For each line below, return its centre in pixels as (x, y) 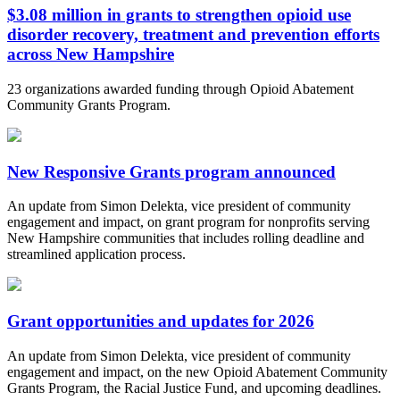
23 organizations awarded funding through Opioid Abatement (180, 88)
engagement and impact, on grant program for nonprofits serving (188, 222)
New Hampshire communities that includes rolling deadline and (186, 238)
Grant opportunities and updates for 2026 (161, 321)
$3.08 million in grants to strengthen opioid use (179, 15)
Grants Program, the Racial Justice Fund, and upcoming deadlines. (194, 387)
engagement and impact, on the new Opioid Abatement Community (197, 371)
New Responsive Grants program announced (171, 171)
